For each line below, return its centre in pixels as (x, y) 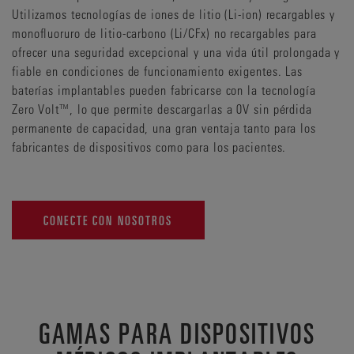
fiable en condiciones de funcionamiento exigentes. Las (158, 71)
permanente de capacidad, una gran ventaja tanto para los (164, 128)
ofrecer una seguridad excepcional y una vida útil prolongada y (176, 52)
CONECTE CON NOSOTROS (108, 220)
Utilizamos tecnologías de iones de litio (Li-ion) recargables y (174, 14)
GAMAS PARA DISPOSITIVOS (177, 332)
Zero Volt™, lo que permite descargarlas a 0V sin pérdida (162, 109)
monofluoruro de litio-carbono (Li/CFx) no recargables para (164, 33)
